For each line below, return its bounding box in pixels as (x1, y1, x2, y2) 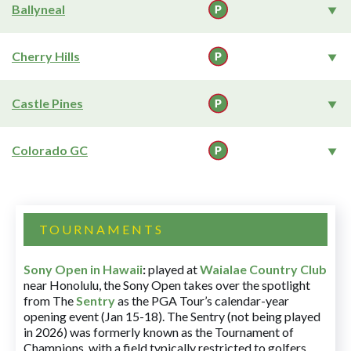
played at (146, 262, 200, 277)
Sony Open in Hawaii (24, 262, 143, 277)
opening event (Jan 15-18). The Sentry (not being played (24, 309, 320, 324)
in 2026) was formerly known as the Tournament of (24, 324, 294, 339)
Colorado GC (12, 143, 88, 157)
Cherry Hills (12, 49, 80, 63)
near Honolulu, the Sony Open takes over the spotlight (24, 277, 310, 292)
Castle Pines (12, 96, 83, 110)
